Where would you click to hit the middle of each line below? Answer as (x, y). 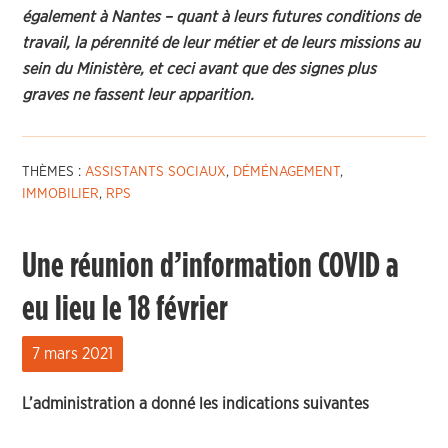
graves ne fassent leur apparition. (138, 95)
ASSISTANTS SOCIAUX (156, 172)
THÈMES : (54, 172)
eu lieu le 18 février (125, 309)
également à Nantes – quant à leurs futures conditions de (221, 17)
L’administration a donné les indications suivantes (196, 404)
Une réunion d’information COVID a (211, 266)
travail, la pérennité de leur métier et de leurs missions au (221, 43)
